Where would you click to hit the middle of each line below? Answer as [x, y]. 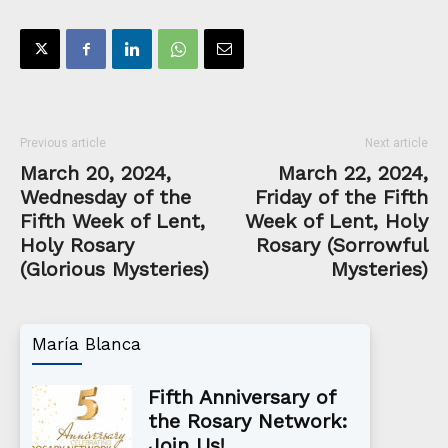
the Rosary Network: [248, 421]
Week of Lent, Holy [336, 221]
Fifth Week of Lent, [112, 221]
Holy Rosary [77, 245]
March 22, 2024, [353, 173]
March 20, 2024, [95, 173]
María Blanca [86, 344]
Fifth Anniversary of [241, 397]
